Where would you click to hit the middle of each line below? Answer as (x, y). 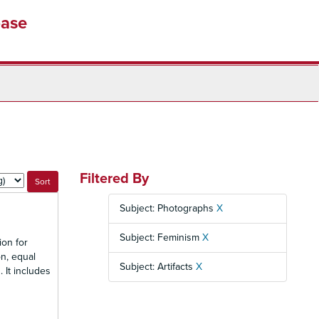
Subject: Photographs (168, 208)
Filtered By (114, 179)
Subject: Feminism (161, 237)
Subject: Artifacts (158, 267)
